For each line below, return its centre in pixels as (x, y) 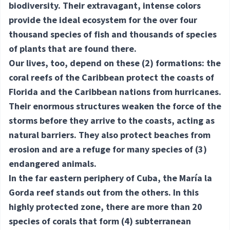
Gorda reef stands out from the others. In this (104, 193)
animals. (78, 164)
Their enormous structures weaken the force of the (115, 106)
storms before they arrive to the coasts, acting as (112, 121)
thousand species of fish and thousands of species (113, 34)
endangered (34, 164)
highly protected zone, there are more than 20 (106, 207)
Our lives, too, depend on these (75, 63)
